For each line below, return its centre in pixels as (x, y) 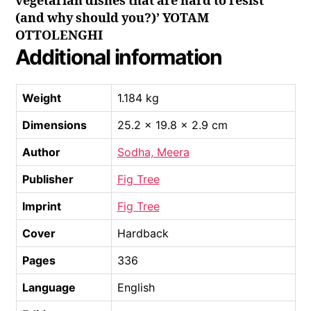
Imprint (41, 207)
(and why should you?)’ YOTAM (112, 19)
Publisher (48, 179)
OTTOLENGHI (59, 36)
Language (49, 288)
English (136, 288)
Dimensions (54, 125)
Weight (41, 98)
